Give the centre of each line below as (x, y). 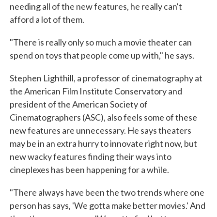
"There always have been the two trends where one (107, 193)
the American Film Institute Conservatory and (96, 91)
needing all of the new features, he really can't (96, 7)
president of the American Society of (79, 104)
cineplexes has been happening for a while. (89, 170)
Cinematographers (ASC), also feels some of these (103, 117)
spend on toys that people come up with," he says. (102, 55)
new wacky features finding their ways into (91, 157)
